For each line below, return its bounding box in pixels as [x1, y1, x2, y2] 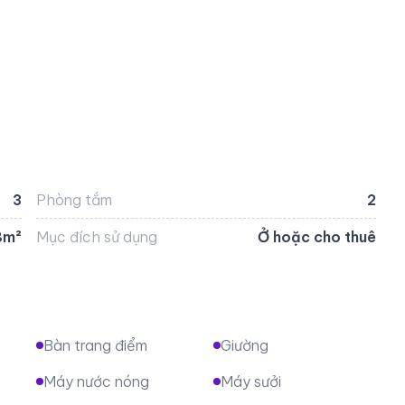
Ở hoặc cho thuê [258, 227, 377, 246]
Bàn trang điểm [42, 335, 147, 354]
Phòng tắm [35, 190, 112, 209]
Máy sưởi [220, 372, 281, 391]
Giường [220, 335, 268, 354]
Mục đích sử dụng [35, 227, 157, 246]
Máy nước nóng [42, 372, 149, 391]
